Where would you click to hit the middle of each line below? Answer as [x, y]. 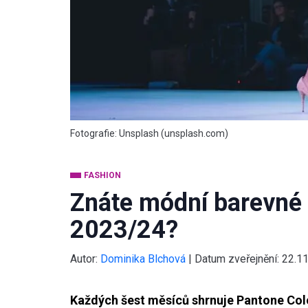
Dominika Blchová [143, 259]
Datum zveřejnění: [238, 259]
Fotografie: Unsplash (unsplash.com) [149, 133]
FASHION [102, 175]
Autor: [84, 259]
